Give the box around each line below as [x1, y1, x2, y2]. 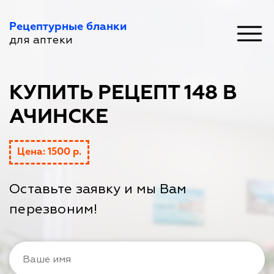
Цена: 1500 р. [17, 147, 81, 157]
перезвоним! [9, 201, 97, 218]
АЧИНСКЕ [9, 107, 108, 127]
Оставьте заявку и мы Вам [9, 180, 187, 198]
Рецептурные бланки [9, 21, 127, 32]
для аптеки [9, 33, 73, 47]
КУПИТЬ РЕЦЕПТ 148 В [9, 83, 237, 103]
